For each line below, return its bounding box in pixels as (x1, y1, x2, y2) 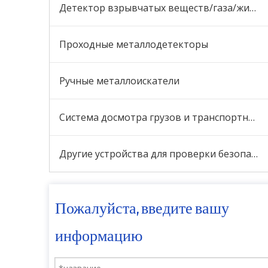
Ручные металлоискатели (59, 74, 179, 87)
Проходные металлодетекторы (59, 38, 208, 51)
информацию (55, 226, 142, 248)
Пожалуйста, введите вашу (55, 199, 229, 221)
